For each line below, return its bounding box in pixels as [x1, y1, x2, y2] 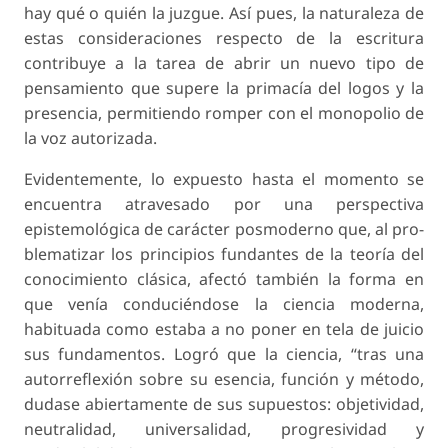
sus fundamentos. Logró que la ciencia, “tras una [24, 343, 424, 366]
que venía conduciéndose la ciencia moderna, [24, 293, 424, 316]
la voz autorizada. [24, 127, 157, 150]
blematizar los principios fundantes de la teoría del [24, 243, 424, 266]
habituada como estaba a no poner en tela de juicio [24, 318, 424, 341]
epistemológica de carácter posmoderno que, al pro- [24, 218, 424, 241]
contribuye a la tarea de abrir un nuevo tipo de [24, 52, 424, 75]
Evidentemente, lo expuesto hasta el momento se [24, 168, 424, 191]
